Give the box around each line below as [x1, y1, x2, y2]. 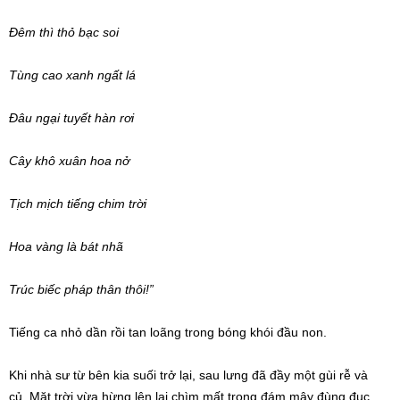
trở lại [160, 368, 192, 383]
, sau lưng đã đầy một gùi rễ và [192, 368, 368, 383]
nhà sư [30, 368, 70, 383]
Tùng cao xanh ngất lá [9, 68, 136, 83]
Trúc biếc [9, 282, 64, 297]
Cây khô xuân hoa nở [9, 154, 129, 169]
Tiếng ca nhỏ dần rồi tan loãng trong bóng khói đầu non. [9, 325, 327, 340]
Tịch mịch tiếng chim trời [9, 196, 146, 212]
